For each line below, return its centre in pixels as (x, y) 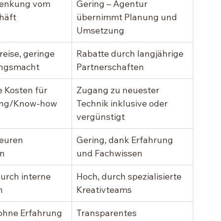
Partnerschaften (110, 67)
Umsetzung (100, 31)
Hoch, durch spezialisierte (130, 177)
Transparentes (108, 213)
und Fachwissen (110, 153)
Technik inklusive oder (123, 104)
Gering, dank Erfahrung (126, 140)
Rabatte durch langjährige (131, 54)
